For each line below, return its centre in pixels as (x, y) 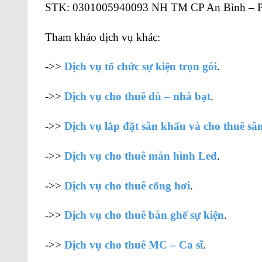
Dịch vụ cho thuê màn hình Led (141, 156)
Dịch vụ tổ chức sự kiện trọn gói (141, 67)
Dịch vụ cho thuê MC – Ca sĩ (134, 245)
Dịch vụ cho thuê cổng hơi (127, 185)
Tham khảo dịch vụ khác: (103, 37)
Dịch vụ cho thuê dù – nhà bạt (137, 96)
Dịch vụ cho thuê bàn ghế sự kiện (144, 215)
